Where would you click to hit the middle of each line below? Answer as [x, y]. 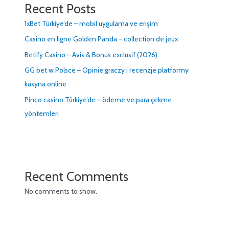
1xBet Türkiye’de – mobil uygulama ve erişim [91, 24]
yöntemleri [42, 113]
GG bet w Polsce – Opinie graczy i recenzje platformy [107, 70]
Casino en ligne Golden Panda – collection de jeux [101, 39]
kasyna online [46, 84]
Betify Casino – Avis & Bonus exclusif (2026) [91, 54]
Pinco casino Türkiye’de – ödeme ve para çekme [98, 99]
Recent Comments [77, 176]
